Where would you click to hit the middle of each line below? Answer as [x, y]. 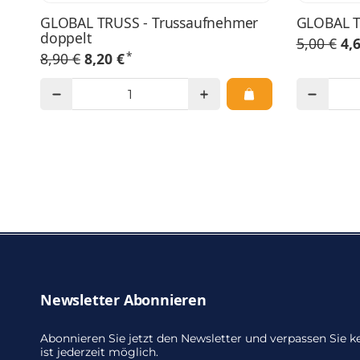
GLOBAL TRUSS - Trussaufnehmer [149, 22]
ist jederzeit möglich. [99, 352]
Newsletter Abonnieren [123, 299]
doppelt [66, 37]
